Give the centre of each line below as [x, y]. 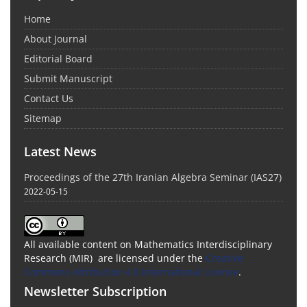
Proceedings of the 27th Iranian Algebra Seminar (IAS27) [153, 177]
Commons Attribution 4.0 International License [131, 271]
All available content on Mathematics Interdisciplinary [148, 244]
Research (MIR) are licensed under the [115, 258]
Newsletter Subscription [95, 291]
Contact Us [49, 99]
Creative [224, 258]
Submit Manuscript [68, 79]
